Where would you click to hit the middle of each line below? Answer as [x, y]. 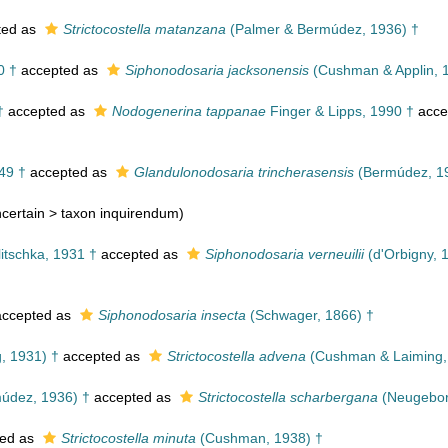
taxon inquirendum [120, 213]
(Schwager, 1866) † [310, 315]
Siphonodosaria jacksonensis [217, 70]
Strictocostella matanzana [144, 29]
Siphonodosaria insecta [172, 315]
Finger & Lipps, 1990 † [340, 111]
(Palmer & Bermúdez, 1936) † [322, 29]
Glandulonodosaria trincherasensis [244, 172]
